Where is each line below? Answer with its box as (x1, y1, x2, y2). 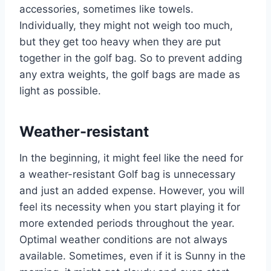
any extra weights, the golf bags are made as (19, 68, 240, 80)
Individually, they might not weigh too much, (19, 19, 233, 31)
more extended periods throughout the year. (19, 217, 235, 229)
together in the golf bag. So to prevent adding (19, 51, 242, 64)
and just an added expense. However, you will (19, 184, 244, 197)
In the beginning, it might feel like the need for (19, 151, 243, 164)
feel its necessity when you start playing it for (19, 200, 240, 213)
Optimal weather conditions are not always (19, 233, 227, 246)
